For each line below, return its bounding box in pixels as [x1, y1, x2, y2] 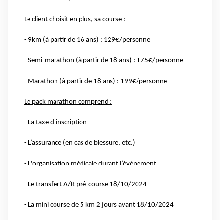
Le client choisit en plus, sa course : [24, 16, 125, 24]
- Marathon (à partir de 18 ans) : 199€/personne [24, 78, 167, 85]
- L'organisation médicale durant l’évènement [24, 160, 156, 167]
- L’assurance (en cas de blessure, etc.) [24, 139, 135, 147]
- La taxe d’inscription [24, 118, 87, 126]
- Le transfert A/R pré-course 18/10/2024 [24, 180, 147, 188]
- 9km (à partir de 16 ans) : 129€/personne [24, 36, 150, 44]
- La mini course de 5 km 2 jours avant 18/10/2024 [24, 201, 174, 209]
